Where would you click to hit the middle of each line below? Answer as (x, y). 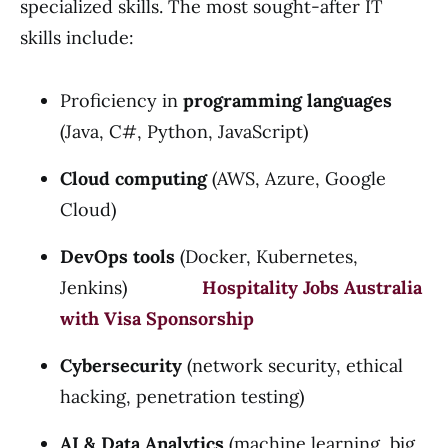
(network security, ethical (292, 365)
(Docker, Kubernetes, (266, 256)
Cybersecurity (121, 365)
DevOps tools (117, 256)
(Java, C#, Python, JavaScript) (184, 131)
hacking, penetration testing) (182, 396)
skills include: (77, 37)
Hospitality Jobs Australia (312, 287)
